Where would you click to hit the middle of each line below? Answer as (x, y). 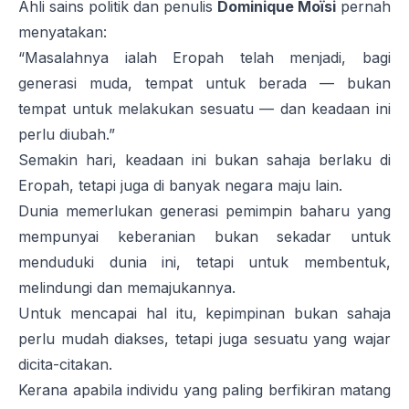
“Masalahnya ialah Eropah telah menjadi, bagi (204, 58)
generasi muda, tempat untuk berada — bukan (204, 84)
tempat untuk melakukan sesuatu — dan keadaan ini (204, 109)
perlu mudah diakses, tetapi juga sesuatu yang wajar (204, 339)
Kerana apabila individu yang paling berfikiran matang (204, 390)
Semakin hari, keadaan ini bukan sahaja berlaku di (204, 160)
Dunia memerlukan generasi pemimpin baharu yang (204, 211)
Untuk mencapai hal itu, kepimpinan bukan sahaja (204, 314)
